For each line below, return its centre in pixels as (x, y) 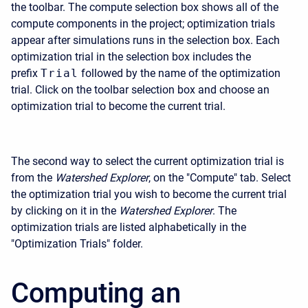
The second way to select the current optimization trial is (147, 161)
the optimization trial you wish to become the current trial (149, 194)
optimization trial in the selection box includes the (131, 57)
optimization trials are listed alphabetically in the (129, 227)
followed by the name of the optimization (181, 73)
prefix (24, 73)
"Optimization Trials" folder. (77, 244)
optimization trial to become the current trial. (118, 106)
